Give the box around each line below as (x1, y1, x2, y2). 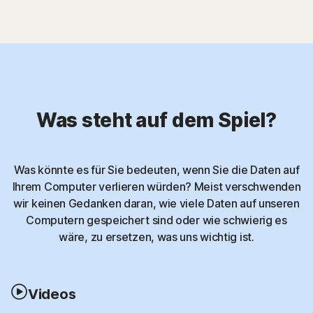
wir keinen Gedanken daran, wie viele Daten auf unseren (13, 196, 300, 210)
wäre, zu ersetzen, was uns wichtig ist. (59, 229, 254, 244)
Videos (28, 285, 76, 303)
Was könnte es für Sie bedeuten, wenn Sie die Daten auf (13, 162, 300, 177)
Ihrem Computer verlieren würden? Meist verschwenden (12, 179, 301, 194)
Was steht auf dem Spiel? (36, 108, 277, 132)
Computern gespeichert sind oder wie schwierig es (26, 212, 287, 227)
